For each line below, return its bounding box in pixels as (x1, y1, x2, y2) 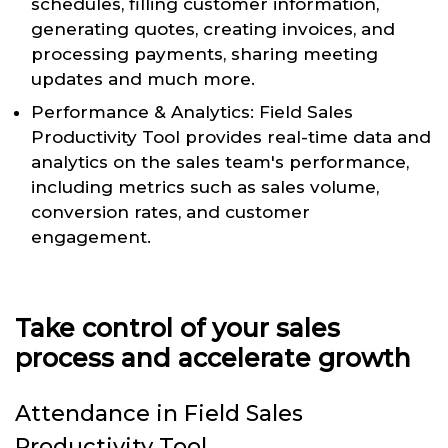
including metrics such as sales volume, (31, 176, 379, 197)
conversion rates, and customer (31, 201, 310, 222)
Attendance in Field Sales (15, 399, 303, 427)
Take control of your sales (15, 312, 340, 343)
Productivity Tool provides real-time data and (31, 126, 431, 147)
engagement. (31, 226, 151, 247)
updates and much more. (31, 68, 255, 89)
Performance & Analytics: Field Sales (31, 101, 353, 122)
